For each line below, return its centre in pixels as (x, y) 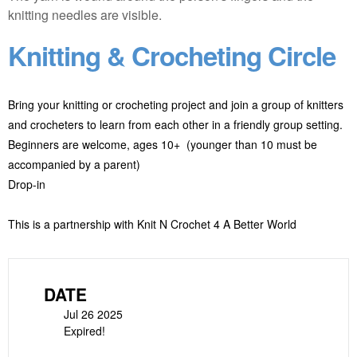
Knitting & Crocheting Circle (172, 55)
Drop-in (27, 184)
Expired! (84, 331)
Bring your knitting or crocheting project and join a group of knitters (176, 104)
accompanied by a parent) (74, 164)
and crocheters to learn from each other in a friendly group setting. (175, 124)
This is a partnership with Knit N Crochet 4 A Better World (152, 224)
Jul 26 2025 (93, 314)
